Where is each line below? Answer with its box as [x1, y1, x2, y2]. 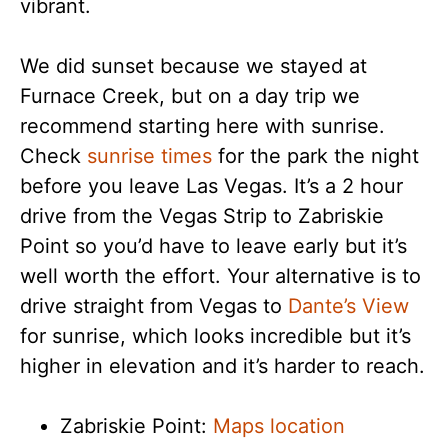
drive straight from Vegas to [20, 294, 288, 318]
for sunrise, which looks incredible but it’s [20, 324, 411, 348]
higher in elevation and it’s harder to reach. [20, 354, 425, 378]
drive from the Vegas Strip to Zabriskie [20, 204, 384, 228]
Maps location [213, 414, 345, 438]
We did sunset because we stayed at [20, 54, 367, 78]
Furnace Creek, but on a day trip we [20, 84, 360, 108]
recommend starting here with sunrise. [20, 114, 385, 138]
